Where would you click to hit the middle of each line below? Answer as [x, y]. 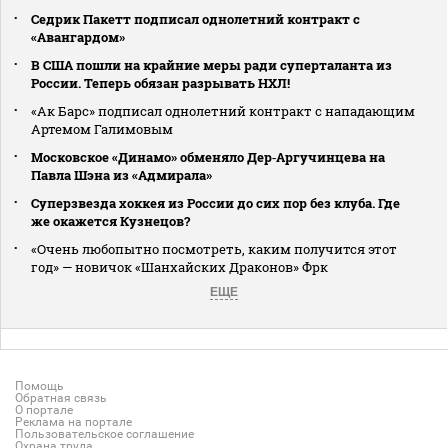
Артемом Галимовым [102, 128]
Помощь [39, 385]
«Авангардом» [78, 36]
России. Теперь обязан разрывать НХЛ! [160, 82]
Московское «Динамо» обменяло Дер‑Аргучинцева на [208, 156]
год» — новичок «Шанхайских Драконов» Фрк [179, 266]
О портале [44, 409]
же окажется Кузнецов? [110, 220]
